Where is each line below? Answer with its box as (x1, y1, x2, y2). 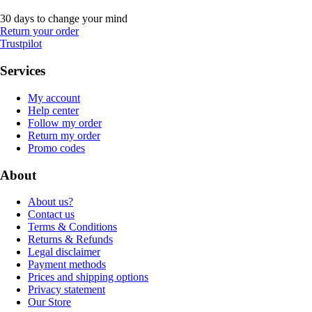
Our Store (28, 296, 71, 309)
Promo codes (28, 141, 85, 154)
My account (28, 91, 80, 104)
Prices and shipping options (28, 271, 148, 283)
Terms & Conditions (28, 221, 117, 233)
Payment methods (28, 258, 106, 271)
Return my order (28, 129, 100, 141)
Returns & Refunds (28, 233, 113, 246)
